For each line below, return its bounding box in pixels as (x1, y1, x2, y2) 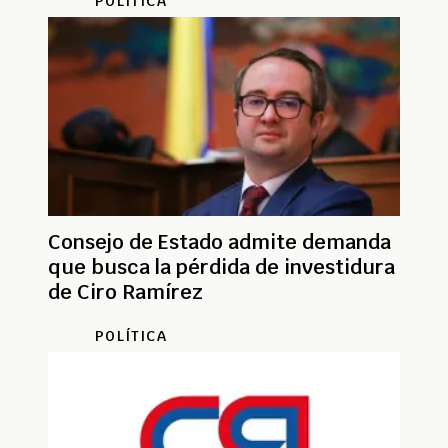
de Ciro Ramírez (48, 278, 203, 305)
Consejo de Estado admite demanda (48, 228, 391, 255)
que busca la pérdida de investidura (48, 253, 395, 280)
